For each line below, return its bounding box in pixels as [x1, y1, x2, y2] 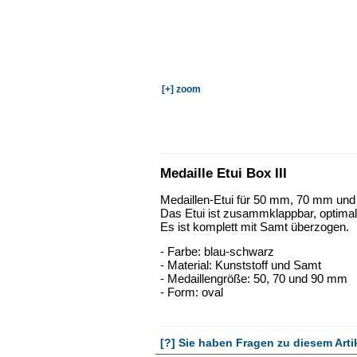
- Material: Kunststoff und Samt [160, 258, 321, 273]
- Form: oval [160, 285, 223, 300]
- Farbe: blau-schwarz [160, 245, 274, 259]
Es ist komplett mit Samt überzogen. [160, 220, 349, 234]
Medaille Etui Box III [160, 166, 287, 182]
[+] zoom [162, 84, 201, 96]
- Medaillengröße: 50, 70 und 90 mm [160, 272, 347, 286]
